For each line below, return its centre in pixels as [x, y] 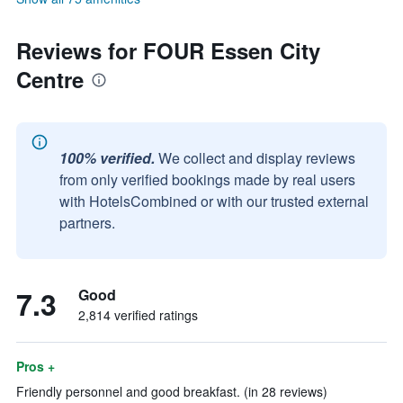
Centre [50, 79]
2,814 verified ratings [138, 315]
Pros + [36, 366]
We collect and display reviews [257, 158]
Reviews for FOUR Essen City [168, 50]
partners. [87, 223]
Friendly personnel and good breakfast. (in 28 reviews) [172, 391]
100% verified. [107, 158]
